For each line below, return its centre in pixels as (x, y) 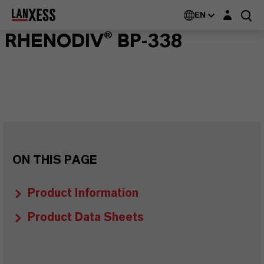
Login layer (240, 11)
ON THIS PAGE (55, 160)
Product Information (83, 193)
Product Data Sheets (86, 217)
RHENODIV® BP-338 (94, 41)
